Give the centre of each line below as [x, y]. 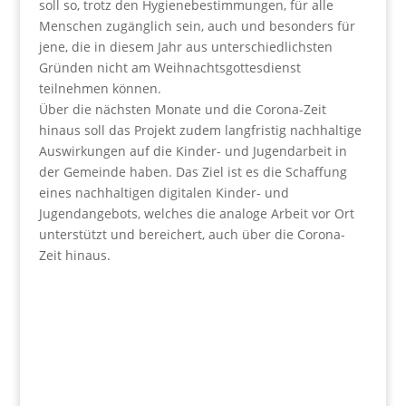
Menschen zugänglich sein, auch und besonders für [197, 26]
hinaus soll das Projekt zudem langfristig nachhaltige [200, 130]
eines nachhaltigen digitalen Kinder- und [164, 193]
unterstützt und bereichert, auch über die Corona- [192, 234]
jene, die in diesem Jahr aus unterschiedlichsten [185, 47]
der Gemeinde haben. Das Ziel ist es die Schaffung [193, 172]
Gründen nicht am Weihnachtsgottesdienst [169, 68]
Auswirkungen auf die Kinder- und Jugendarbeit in [193, 151]
